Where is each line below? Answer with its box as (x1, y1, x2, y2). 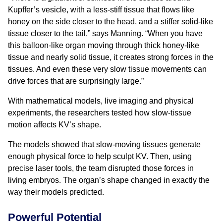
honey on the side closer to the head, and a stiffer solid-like (8, 17, 213, 26)
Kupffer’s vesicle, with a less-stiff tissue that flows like (8, 5, 194, 14)
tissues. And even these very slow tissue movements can (8, 65, 207, 73)
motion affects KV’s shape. (8, 120, 101, 129)
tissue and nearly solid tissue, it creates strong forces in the (8, 53, 214, 61)
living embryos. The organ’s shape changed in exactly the (8, 176, 210, 184)
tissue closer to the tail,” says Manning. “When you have (8, 29, 203, 38)
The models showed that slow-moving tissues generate (8, 140, 201, 149)
